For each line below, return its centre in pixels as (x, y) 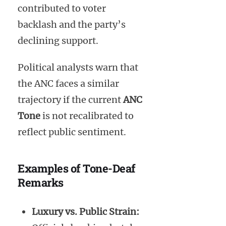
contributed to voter (62, 9)
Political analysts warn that (78, 68)
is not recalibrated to (87, 116)
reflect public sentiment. (72, 132)
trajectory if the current (70, 100)
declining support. (58, 41)
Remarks (41, 183)
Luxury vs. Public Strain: (86, 212)
